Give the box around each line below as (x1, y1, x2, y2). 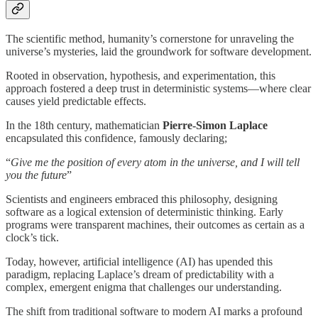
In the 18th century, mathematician (6, 119, 163, 131)
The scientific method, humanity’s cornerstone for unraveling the (6, 32, 294, 45)
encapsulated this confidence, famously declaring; (6, 131, 227, 144)
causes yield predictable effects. (6, 94, 146, 107)
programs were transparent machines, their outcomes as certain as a (6, 218, 305, 231)
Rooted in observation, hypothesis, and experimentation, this (6, 69, 275, 82)
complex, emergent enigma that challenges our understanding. (6, 280, 282, 293)
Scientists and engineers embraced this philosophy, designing (6, 192, 278, 205)
